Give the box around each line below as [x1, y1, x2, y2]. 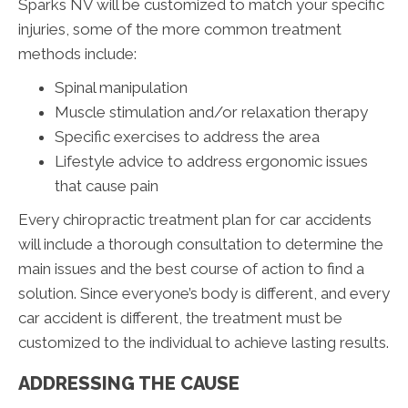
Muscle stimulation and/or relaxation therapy [55, 103, 368, 122]
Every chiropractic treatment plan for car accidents [18, 210, 372, 229]
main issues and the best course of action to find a [18, 260, 364, 279]
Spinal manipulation [55, 78, 188, 97]
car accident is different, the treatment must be [18, 309, 342, 328]
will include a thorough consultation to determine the [18, 235, 383, 254]
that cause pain [55, 177, 158, 196]
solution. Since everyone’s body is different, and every [18, 284, 390, 303]
